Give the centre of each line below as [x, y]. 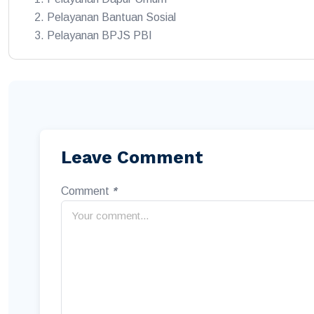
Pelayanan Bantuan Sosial [111, 17]
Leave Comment [132, 157]
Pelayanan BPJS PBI [100, 35]
